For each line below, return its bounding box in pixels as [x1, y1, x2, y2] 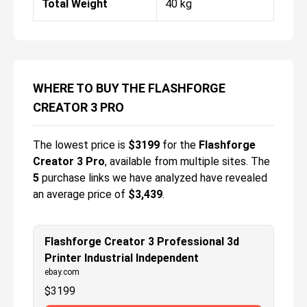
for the [160, 138, 196, 151]
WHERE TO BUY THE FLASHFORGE [33, 80, 225, 95]
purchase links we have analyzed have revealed [39, 171, 267, 184]
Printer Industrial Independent [45, 251, 199, 265]
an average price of [33, 187, 125, 201]
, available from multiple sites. [105, 154, 248, 168]
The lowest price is [33, 138, 128, 151]
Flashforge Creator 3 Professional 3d [45, 234, 239, 248]
